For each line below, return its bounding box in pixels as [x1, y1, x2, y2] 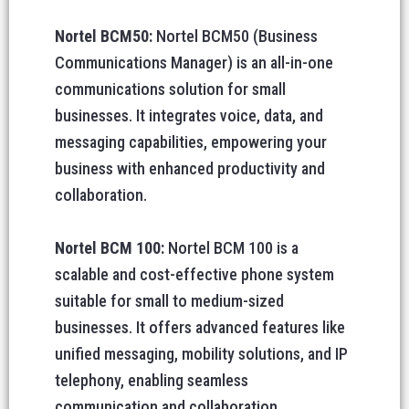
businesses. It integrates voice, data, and [55, 106, 323, 125]
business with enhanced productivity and [55, 159, 325, 178]
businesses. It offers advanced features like [55, 318, 345, 337]
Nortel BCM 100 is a [168, 238, 299, 257]
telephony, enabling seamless [55, 371, 248, 390]
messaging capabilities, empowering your [55, 132, 327, 152]
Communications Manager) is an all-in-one [55, 53, 333, 72]
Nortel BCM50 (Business [156, 26, 318, 46]
